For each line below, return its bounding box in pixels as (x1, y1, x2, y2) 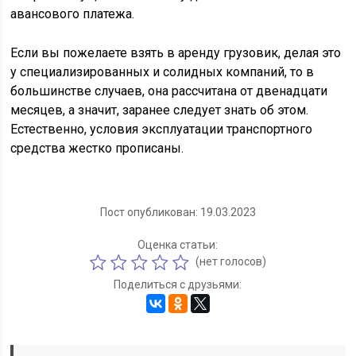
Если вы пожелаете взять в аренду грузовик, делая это (10, 45, 342, 60)
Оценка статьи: (137, 238, 219, 251)
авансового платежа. (10, 6, 135, 21)
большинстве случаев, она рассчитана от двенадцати (10, 83, 328, 99)
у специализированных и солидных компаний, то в (10, 64, 315, 79)
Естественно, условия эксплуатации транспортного (10, 122, 313, 137)
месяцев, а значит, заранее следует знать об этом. (10, 103, 309, 118)
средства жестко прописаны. (10, 141, 184, 156)
